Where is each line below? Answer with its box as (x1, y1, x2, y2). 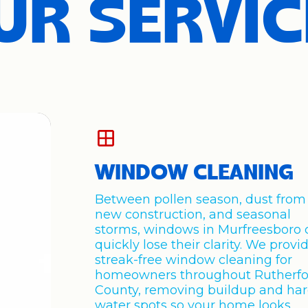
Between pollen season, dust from (95, 192, 307, 207)
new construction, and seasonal (95, 207, 291, 222)
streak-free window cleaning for (95, 252, 293, 267)
